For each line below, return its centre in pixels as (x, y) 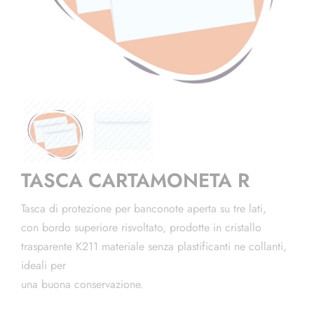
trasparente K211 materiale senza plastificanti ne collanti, (156, 247)
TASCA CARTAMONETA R (135, 180)
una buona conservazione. (82, 285)
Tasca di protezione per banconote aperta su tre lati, (144, 209)
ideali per (43, 266)
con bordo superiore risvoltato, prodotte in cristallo (141, 228)
